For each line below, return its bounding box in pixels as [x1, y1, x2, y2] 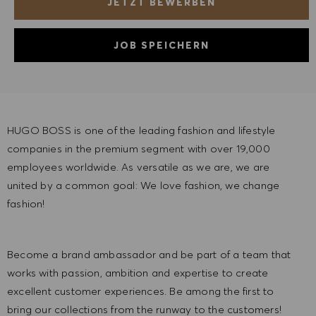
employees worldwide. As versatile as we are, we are [7, 160, 270, 174]
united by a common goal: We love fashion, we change [7, 178, 280, 193]
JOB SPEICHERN [114, 39, 209, 52]
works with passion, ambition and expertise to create [7, 266, 269, 280]
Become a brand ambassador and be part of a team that [7, 248, 291, 262]
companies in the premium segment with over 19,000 [7, 142, 270, 156]
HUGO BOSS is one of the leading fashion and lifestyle [7, 123, 276, 138]
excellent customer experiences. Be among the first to [7, 284, 274, 298]
